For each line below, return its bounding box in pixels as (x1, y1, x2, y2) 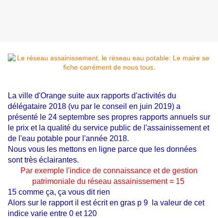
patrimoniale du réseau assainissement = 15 (32, 177, 186, 186)
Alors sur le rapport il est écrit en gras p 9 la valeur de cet (8, 199, 204, 207)
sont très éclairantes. (8, 156, 79, 164)
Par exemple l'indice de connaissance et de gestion (20, 166, 198, 175)
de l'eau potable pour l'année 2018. (8, 134, 129, 143)
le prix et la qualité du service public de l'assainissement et (8, 124, 209, 132)
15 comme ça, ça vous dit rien (8, 188, 110, 197)
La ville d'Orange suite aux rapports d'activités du (8, 91, 176, 100)
